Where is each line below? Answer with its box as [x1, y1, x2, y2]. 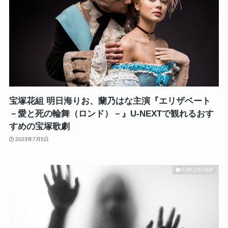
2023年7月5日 [15, 136, 49, 142]
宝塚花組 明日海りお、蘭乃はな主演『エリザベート [9, 96, 211, 106]
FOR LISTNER [182, 167, 213, 173]
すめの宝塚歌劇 [9, 122, 70, 132]
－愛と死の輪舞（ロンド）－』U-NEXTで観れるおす [9, 109, 214, 119]
